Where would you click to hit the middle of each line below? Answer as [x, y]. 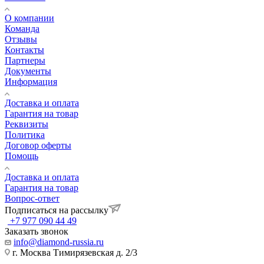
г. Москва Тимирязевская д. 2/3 [74, 252]
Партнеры [25, 60]
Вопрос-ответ [32, 198]
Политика [25, 134]
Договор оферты [38, 145]
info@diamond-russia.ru [59, 242]
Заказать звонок [37, 231]
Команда [22, 28]
